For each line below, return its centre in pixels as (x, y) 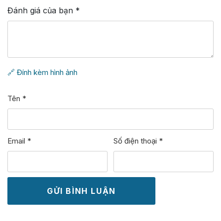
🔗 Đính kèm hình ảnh (42, 72)
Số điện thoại (136, 141)
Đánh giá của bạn (41, 10)
